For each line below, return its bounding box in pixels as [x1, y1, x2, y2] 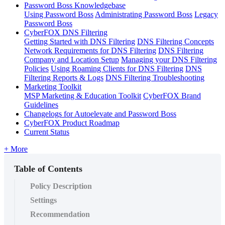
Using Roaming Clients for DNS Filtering [51, 64, 183, 73]
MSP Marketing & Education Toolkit [24, 91, 141, 100]
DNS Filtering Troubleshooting [105, 73, 204, 82]
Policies [24, 64, 49, 73]
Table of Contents [14, 163, 82, 174]
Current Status [24, 127, 69, 136]
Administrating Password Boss [95, 10, 192, 19]
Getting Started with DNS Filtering [24, 37, 135, 46]
